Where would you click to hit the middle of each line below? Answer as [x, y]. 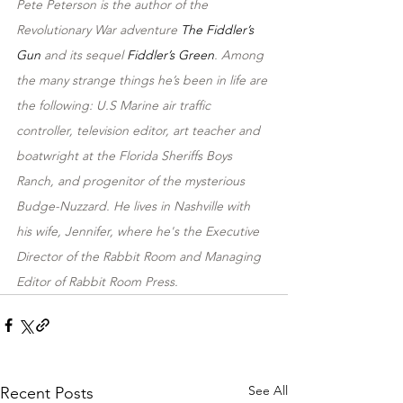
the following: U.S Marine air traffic [115, 105]
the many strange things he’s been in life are [143, 80]
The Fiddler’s [219, 30]
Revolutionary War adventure [99, 30]
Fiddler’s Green [170, 55]
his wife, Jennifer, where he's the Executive [139, 231]
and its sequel [84, 55]
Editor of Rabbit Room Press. [97, 282]
